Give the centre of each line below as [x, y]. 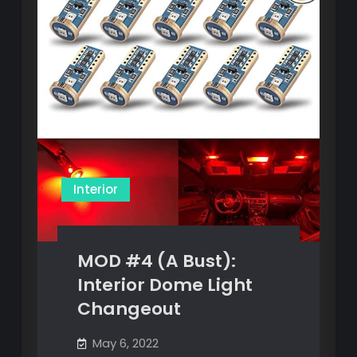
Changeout [129, 309]
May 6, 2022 [125, 343]
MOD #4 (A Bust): [156, 261]
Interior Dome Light [165, 285]
